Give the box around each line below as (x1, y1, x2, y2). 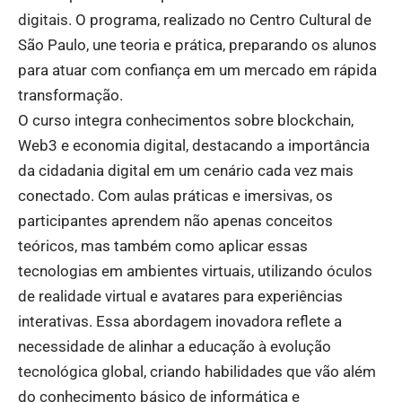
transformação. (18, 85, 123, 104)
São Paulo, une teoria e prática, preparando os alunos (18, 35, 377, 54)
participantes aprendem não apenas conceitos (18, 211, 333, 230)
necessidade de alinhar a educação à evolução (18, 336, 331, 355)
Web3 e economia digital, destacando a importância (18, 135, 370, 154)
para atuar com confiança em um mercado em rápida (18, 60, 377, 79)
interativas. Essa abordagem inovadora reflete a (18, 311, 342, 330)
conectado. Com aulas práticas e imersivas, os (18, 186, 333, 205)
